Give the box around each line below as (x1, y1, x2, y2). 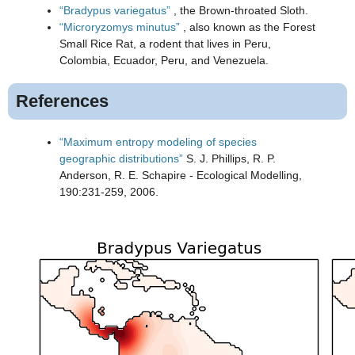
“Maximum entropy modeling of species (59, 136, 257, 149)
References (16, 91, 109, 112)
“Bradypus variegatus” (59, 4, 170, 17)
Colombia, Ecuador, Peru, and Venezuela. (59, 54, 269, 67)
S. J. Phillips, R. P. (183, 152, 276, 166)
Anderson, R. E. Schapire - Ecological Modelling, (59, 169, 302, 182)
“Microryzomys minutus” (59, 21, 180, 34)
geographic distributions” (59, 152, 183, 166)
